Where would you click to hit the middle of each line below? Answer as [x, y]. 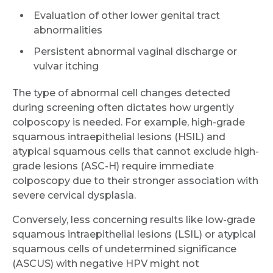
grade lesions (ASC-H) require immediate [113, 166]
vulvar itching [66, 66]
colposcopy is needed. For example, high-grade [129, 122]
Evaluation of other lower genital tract [127, 15]
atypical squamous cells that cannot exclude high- [136, 151]
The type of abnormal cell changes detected [121, 93]
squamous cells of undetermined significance [124, 249]
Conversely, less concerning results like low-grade [134, 219]
